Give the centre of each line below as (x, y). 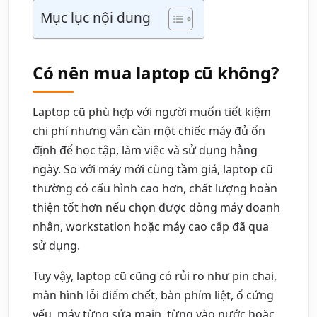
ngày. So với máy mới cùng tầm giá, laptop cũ (153, 169)
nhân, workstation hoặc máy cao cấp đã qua (151, 226)
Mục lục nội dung (96, 17)
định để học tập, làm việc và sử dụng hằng (145, 150)
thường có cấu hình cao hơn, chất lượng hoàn (155, 188)
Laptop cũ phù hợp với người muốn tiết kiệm (152, 111)
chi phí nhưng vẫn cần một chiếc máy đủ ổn (149, 131)
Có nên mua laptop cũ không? (156, 72)
